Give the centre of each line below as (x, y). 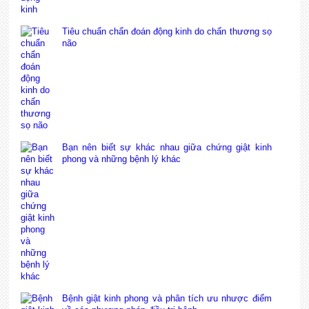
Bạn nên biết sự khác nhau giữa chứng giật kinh (167, 147)
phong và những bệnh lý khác (121, 159)
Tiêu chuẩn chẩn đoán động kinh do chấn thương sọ (167, 31)
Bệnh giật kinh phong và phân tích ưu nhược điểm (167, 298)
